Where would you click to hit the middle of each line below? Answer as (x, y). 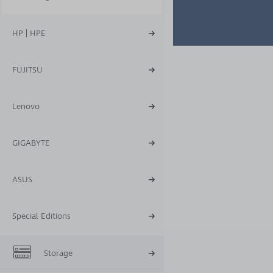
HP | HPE (29, 33)
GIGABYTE (31, 143)
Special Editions (41, 216)
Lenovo (26, 106)
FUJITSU (27, 70)
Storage (58, 253)
